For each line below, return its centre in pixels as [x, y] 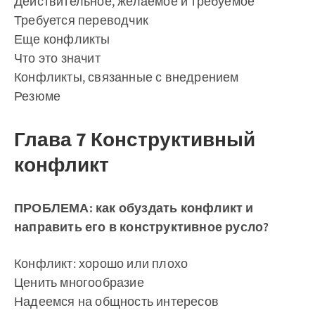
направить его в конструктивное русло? [142, 227]
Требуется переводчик [81, 20]
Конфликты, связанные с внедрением [127, 77]
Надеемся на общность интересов [116, 301]
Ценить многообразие [79, 282]
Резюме [38, 96]
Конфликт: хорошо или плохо [101, 263]
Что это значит [57, 58]
